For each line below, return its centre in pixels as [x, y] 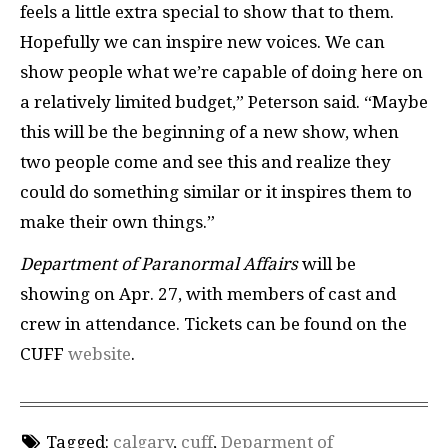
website [99, 354]
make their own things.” [117, 221]
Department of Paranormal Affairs [159, 264]
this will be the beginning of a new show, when [209, 131]
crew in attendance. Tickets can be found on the [213, 324]
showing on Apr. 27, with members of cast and [208, 294]
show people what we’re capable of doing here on [221, 71]
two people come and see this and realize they [205, 161]
